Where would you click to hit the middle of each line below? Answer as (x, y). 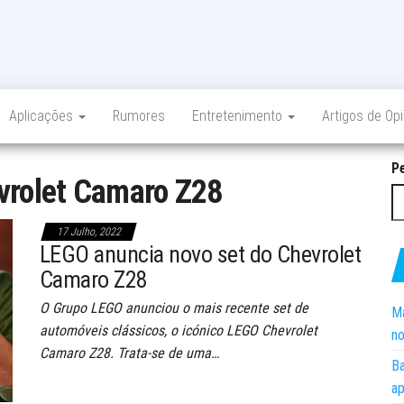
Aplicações (43, 116)
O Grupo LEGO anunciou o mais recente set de (174, 308)
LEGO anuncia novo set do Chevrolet (201, 254)
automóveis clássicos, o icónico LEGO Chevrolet (179, 331)
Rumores (139, 116)
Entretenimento (239, 116)
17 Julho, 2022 (89, 232)
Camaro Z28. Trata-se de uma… (129, 353)
